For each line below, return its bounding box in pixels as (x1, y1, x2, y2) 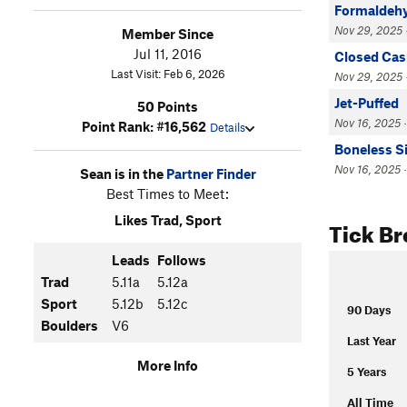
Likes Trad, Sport (114, 211, 222, 228)
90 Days (347, 303, 391, 317)
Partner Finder (165, 164, 256, 182)
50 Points (137, 97, 198, 114)
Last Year (347, 333, 396, 348)
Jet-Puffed (334, 94, 399, 111)
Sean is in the (79, 164, 166, 182)
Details (209, 119, 245, 134)
